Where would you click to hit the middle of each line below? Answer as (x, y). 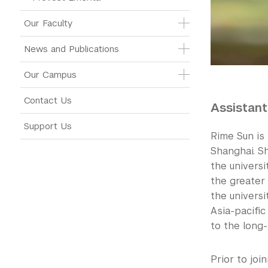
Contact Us (48, 100)
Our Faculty (48, 23)
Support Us (48, 126)
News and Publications (71, 49)
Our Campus (50, 74)
